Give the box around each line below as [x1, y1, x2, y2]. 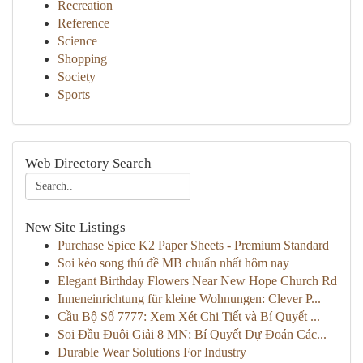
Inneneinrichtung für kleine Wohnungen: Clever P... [58, 292, 321, 305]
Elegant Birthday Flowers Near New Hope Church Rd [58, 274, 337, 288]
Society [58, 70, 96, 83]
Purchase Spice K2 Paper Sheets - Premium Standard [58, 238, 329, 252]
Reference [58, 16, 109, 30]
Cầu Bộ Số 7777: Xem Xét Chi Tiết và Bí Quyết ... [58, 310, 320, 323]
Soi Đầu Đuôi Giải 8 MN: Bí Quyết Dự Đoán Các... [58, 327, 327, 341]
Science [58, 34, 97, 48]
